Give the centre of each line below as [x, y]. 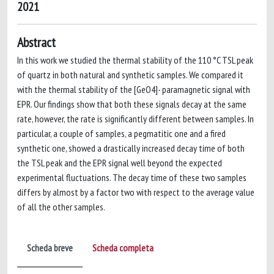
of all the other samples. [61, 207]
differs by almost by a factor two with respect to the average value [136, 192]
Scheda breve [50, 248]
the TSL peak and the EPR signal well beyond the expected [120, 163]
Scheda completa [123, 248]
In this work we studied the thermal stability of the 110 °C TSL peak [135, 60]
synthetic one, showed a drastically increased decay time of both [131, 148]
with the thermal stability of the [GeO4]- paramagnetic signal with [134, 89]
